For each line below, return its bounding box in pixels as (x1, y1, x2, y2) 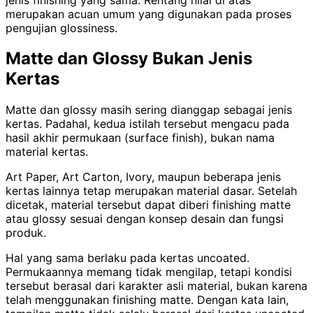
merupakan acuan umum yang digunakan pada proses (6, 6, 291, 21)
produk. (6, 226, 46, 240)
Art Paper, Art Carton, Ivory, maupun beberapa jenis (6, 170, 281, 184)
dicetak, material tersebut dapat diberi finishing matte (6, 198, 291, 212)
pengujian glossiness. (6, 20, 117, 35)
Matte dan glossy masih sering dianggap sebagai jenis (6, 103, 292, 117)
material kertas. (6, 145, 88, 159)
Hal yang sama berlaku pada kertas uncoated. (6, 251, 249, 265)
